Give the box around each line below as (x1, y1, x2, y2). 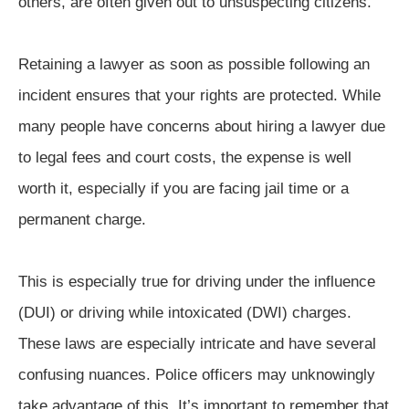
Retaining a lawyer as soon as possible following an (18, 55, 370, 73)
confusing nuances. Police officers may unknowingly (18, 365, 375, 383)
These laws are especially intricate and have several (18, 334, 376, 352)
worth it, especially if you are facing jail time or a (18, 179, 349, 197)
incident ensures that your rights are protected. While (18, 86, 381, 104)
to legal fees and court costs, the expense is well (18, 148, 351, 166)
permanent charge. (18, 210, 146, 228)
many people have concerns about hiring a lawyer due (18, 117, 385, 135)
